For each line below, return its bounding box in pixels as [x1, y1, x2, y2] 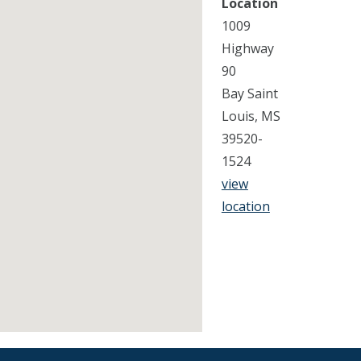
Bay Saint [221, 84, 278, 102]
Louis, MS [221, 106, 280, 125]
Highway [221, 39, 274, 57]
